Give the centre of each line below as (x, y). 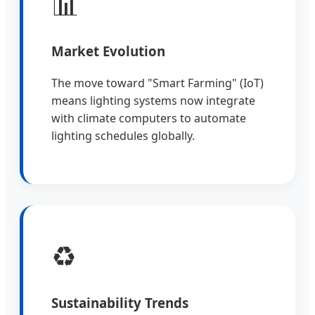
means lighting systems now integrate (153, 100)
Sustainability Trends (120, 302)
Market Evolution (108, 51)
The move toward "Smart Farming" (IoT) (157, 83)
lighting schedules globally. (123, 135)
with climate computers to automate (149, 118)
